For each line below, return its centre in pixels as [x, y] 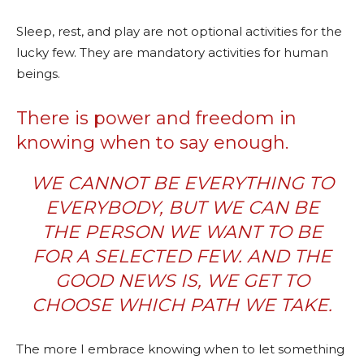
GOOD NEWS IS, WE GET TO [182, 281]
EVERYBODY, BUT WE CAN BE [182, 208]
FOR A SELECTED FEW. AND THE [182, 256]
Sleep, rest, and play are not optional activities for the [179, 31]
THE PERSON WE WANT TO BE [182, 232]
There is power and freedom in [156, 118]
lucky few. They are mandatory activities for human [172, 52]
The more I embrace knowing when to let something [180, 349]
